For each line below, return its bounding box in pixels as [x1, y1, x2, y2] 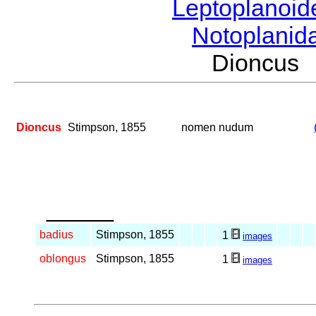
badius [39, 229, 73, 241]
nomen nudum [181, 121, 253, 134]
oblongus [39, 253, 86, 265]
